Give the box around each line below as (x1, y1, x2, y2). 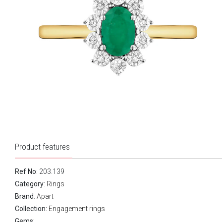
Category (15, 179, 44, 188)
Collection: (15, 204, 47, 213)
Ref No (15, 167, 36, 175)
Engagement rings (49, 204, 105, 213)
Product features (15, 141, 70, 152)
